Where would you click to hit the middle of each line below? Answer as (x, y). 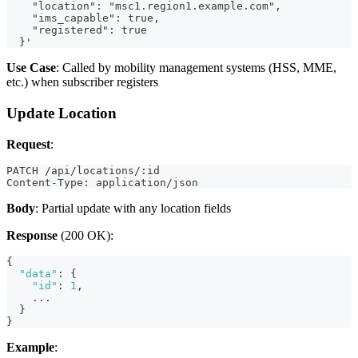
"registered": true (77, 30)
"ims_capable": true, (83, 18)
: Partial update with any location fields (133, 208)
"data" (38, 273)
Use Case (31, 68)
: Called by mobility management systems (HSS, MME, (196, 68)
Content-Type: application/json (102, 182)
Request (28, 144)
